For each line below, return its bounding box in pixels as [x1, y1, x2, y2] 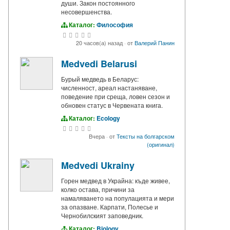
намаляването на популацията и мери [61, 194, 174, 203]
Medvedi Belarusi [61, 57, 137, 71]
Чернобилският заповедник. [61, 211, 143, 220]
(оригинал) [147, 140, 175, 149]
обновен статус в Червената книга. [61, 101, 163, 110]
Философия [97, 20, 133, 30]
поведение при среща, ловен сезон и [61, 92, 170, 101]
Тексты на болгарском [117, 132, 175, 141]
